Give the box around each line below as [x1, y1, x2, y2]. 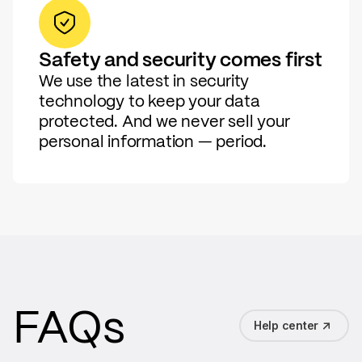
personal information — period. [39, 130, 267, 152]
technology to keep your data [39, 90, 260, 112]
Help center [253, 318, 318, 332]
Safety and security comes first [39, 46, 322, 72]
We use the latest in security [39, 69, 250, 91]
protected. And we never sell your [39, 110, 290, 132]
